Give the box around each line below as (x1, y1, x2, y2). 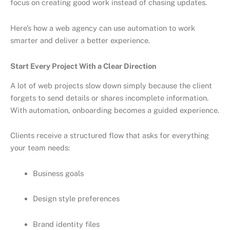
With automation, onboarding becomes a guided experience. (10, 105, 219, 114)
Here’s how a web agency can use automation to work (10, 23, 195, 32)
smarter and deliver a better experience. (10, 35, 150, 45)
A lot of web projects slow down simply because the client (10, 81, 212, 90)
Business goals (32, 168, 84, 178)
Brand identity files (32, 220, 100, 228)
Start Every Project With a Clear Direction (10, 61, 157, 70)
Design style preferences (32, 194, 120, 203)
